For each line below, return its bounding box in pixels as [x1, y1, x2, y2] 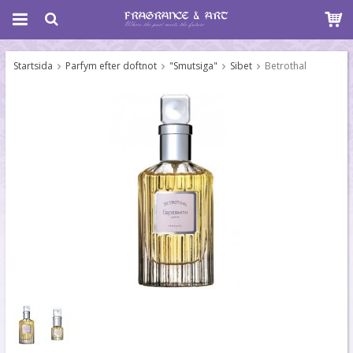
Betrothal [265, 59, 307, 72]
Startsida [13, 59, 53, 72]
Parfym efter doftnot [65, 59, 157, 72]
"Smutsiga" [169, 59, 217, 72]
